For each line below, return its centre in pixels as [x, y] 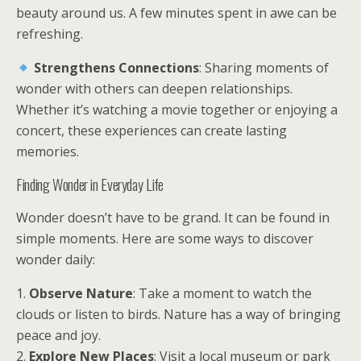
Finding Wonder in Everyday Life [90, 184]
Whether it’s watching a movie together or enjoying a [177, 110]
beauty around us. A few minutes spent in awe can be [176, 13]
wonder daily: [56, 259]
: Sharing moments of [264, 68]
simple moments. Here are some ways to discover [165, 239]
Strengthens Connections [117, 68]
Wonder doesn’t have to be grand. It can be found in [173, 218]
